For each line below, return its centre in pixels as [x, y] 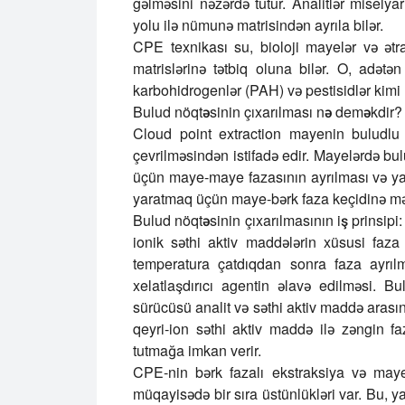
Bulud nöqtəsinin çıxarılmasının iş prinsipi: [268, 220]
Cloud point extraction [207, 133]
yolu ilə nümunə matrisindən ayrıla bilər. [258, 25]
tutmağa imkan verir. [197, 350]
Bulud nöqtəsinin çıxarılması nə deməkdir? [268, 112]
